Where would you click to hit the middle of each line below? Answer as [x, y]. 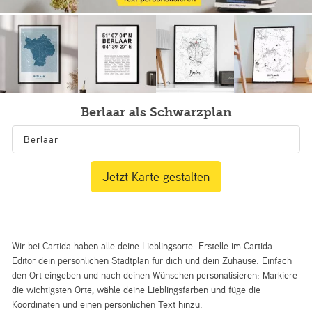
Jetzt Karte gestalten [156, 177]
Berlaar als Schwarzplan [156, 112]
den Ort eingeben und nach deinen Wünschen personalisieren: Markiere [155, 275]
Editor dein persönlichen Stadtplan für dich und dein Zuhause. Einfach [152, 260]
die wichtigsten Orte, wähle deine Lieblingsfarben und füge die [136, 290]
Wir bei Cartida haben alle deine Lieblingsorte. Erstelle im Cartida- [145, 246]
